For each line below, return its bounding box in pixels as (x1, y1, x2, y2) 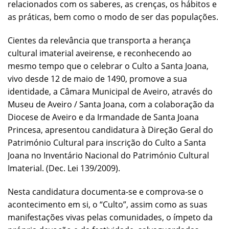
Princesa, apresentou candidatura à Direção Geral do (8, 124, 213, 135)
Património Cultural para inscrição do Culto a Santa (8, 136, 206, 148)
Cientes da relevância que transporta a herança (8, 34, 191, 46)
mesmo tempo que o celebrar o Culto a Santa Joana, (8, 60, 209, 72)
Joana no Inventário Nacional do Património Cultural (8, 149, 209, 161)
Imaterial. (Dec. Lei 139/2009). (8, 162, 120, 174)
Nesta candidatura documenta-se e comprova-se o (8, 186, 203, 197)
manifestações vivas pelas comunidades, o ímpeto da (8, 211, 213, 223)
